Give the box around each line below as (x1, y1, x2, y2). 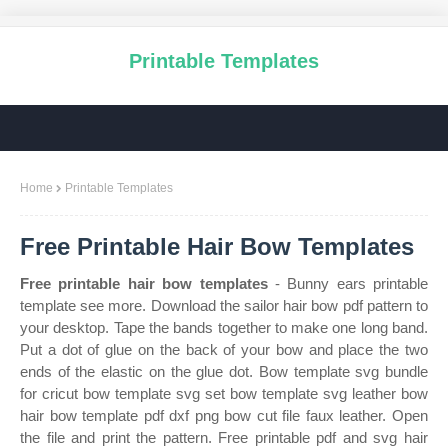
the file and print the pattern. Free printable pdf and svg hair (20, 429, 428, 446)
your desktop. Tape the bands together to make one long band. (20, 319, 428, 336)
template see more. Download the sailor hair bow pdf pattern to (20, 297, 428, 314)
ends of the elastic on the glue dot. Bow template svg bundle (20, 363, 428, 380)
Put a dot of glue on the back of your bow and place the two (20, 341, 428, 358)
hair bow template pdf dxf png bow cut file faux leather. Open (20, 407, 428, 424)
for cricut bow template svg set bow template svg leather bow (20, 385, 428, 402)
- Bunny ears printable (267, 275, 428, 292)
